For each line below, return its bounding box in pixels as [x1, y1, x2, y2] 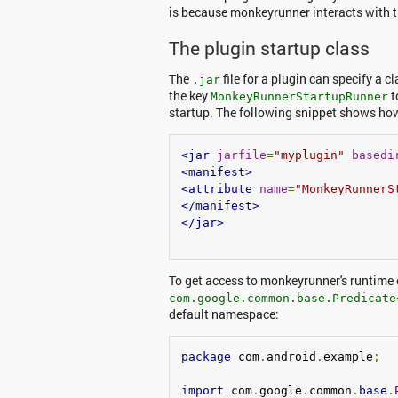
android [267, 350, 316, 363]
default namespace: [169, 306, 279, 322]
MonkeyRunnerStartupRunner [211, 90, 388, 103]
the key [169, 87, 211, 104]
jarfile [217, 148, 267, 162]
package [181, 350, 231, 363]
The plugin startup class [169, 36, 370, 60]
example [323, 350, 373, 363]
